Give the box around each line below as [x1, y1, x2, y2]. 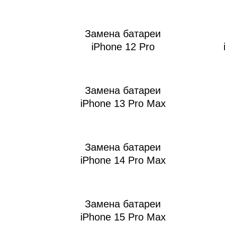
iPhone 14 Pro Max [80, 155, 166, 166]
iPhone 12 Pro [91, 41, 155, 53]
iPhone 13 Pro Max [80, 98, 166, 109]
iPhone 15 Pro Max [80, 211, 166, 223]
